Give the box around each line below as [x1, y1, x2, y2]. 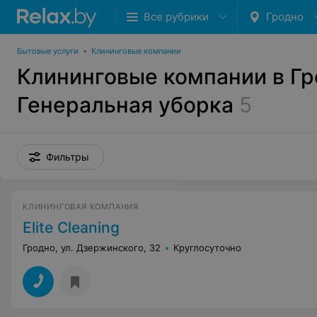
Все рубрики [144, 10, 209, 23]
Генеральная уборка [17, 92, 234, 117]
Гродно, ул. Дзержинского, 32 [23, 242, 161, 253]
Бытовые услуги [17, 46, 79, 56]
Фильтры [46, 151, 89, 163]
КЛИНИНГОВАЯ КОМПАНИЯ [23, 202, 139, 212]
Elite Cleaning [23, 219, 120, 236]
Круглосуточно [173, 242, 241, 253]
